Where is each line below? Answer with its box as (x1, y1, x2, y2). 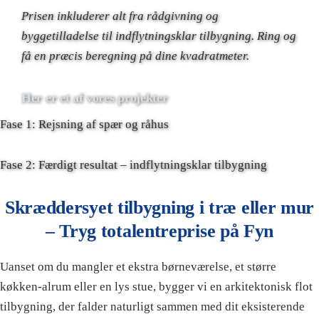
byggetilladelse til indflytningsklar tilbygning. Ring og (21, 29, 296, 43)
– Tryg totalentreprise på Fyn (45, 221, 274, 242)
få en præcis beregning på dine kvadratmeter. (21, 49, 249, 63)
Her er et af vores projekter (21, 90, 168, 105)
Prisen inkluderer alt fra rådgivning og (21, 9, 219, 23)
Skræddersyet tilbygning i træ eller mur (4, 197, 315, 219)
